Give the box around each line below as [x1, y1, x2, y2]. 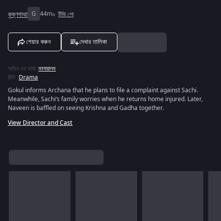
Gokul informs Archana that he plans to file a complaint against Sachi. [8, 86, 198, 95]
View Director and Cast [8, 118, 73, 127]
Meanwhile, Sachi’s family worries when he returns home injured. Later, [8, 95, 203, 104]
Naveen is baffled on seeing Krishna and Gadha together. [8, 104, 164, 112]
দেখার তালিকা [79, 38, 107, 45]
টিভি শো [58, 10, 74, 19]
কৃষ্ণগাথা [8, 9, 28, 20]
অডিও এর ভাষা [8, 64, 36, 73]
